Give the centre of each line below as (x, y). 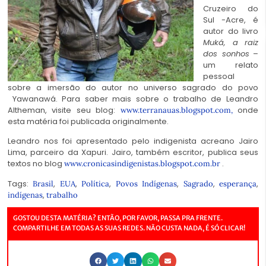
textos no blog (36, 164)
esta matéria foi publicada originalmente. (88, 121)
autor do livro (231, 31)
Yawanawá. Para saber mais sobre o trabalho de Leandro (133, 99)
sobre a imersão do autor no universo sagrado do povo (133, 87)
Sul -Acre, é (231, 20)
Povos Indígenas (146, 183)
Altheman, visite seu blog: (64, 110)
